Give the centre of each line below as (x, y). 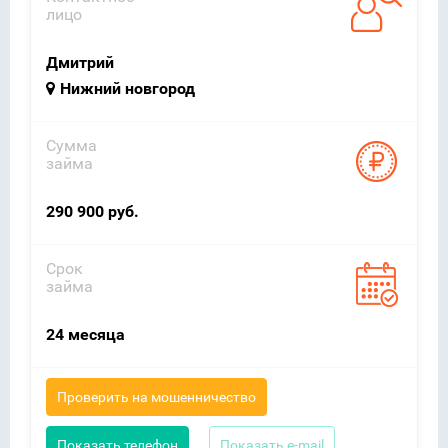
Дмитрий (80, 62)
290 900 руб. (92, 211)
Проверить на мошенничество (156, 397)
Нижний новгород (127, 88)
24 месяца (85, 334)
